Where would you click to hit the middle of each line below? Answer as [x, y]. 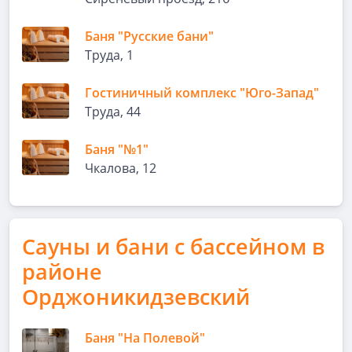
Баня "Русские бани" [149, 36]
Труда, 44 [113, 112]
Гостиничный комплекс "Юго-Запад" [202, 93]
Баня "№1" [117, 149]
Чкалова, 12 [121, 168]
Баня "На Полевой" [145, 338]
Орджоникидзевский [136, 297]
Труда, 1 [109, 55]
